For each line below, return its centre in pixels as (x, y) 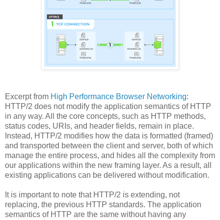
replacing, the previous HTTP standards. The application (103, 204)
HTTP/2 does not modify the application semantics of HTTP (108, 106)
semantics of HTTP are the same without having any (96, 214)
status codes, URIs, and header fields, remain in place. (99, 126)
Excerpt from (28, 96)
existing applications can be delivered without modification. (107, 175)
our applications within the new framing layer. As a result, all (108, 165)
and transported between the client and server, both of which (109, 145)
